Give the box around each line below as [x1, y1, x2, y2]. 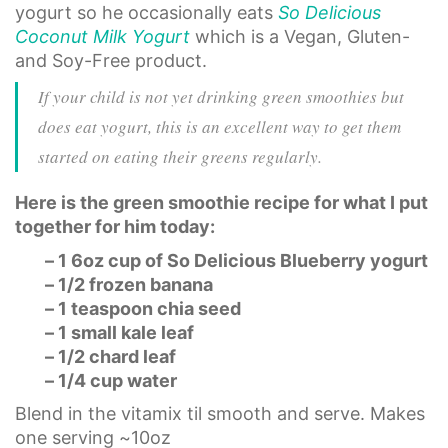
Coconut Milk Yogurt [15, 25, 190, 47]
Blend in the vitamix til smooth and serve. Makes [15, 403, 425, 424]
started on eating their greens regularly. [38, 145, 322, 168]
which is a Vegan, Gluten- [190, 25, 410, 47]
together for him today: [15, 216, 215, 237]
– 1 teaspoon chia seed [45, 297, 241, 319]
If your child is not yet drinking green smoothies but [38, 85, 404, 108]
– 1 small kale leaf [45, 321, 194, 343]
